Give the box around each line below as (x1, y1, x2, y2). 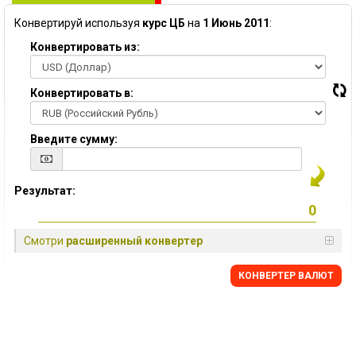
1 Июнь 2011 (203, 17, 269, 29)
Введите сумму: (30, 133, 118, 145)
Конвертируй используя (14, 17, 142, 29)
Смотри (24, 234, 66, 247)
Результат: (14, 184, 75, 197)
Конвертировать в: (30, 87, 133, 99)
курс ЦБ (142, 17, 185, 29)
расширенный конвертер (66, 234, 203, 247)
